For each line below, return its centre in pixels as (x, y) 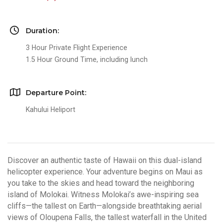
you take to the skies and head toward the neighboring (101, 183)
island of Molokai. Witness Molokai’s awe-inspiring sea (103, 195)
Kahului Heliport (51, 110)
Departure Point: (56, 93)
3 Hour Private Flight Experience (77, 48)
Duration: (42, 31)
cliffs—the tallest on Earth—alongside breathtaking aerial (105, 206)
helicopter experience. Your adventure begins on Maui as (105, 172)
